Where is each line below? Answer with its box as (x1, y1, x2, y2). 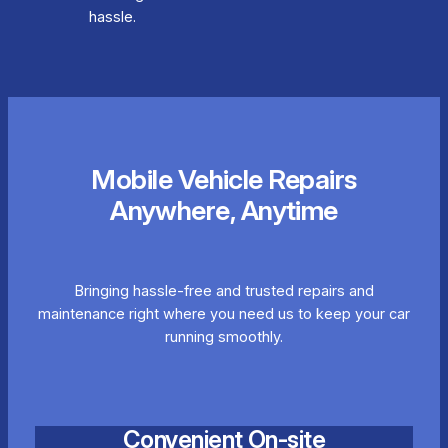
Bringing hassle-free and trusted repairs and (74, 281, 374, 300)
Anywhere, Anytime (110, 193, 338, 227)
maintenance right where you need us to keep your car (38, 304, 410, 323)
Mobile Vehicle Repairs (91, 162, 357, 196)
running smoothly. (165, 327, 283, 346)
